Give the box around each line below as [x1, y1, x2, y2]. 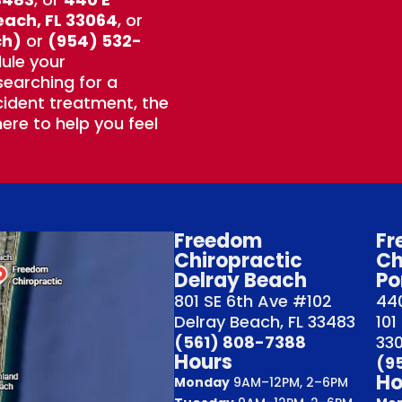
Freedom [174, 226, 263, 255]
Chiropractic [174, 246, 303, 275]
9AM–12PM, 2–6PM [230, 372, 349, 391]
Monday [174, 372, 231, 391]
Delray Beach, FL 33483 [174, 310, 356, 333]
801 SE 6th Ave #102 [174, 289, 333, 312]
